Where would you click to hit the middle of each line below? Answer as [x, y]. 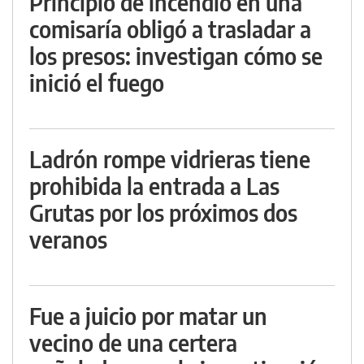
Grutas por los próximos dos [163, 212]
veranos [68, 239]
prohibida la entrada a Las [154, 186]
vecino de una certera [133, 342]
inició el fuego [97, 82]
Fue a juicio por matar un [148, 316]
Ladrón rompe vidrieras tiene [170, 159]
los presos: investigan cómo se [176, 56]
